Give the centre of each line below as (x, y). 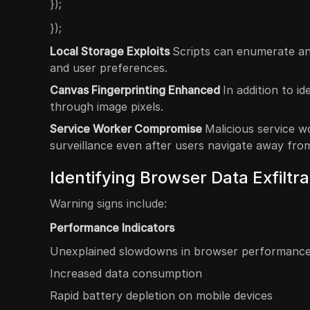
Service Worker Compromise (127, 129)
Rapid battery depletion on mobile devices (161, 295)
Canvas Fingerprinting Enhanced (136, 90)
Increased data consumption (126, 273)
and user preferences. (109, 68)
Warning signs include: (108, 203)
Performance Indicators (112, 228)
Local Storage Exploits (111, 51)
